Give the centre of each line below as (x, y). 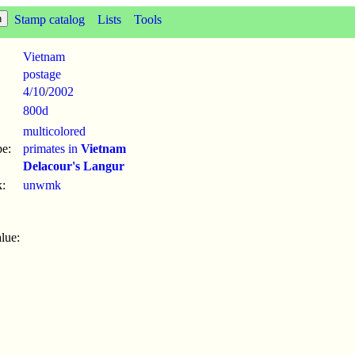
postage (42, 74)
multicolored (54, 131)
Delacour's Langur (74, 166)
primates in (52, 149)
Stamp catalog (50, 19)
